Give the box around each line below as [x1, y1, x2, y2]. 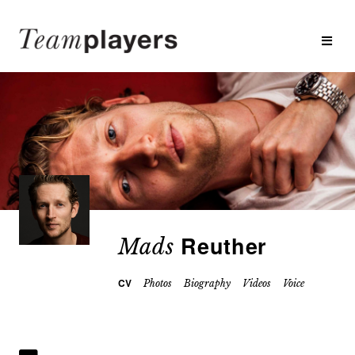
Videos [242, 277, 271, 289]
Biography [183, 277, 231, 289]
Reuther [174, 230, 267, 261]
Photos [143, 277, 172, 289]
